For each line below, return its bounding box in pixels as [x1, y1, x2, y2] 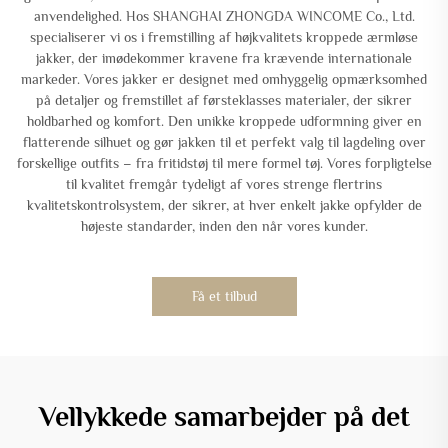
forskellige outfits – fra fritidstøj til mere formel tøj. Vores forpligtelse [16, 154, 432, 171]
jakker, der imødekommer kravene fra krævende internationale [36, 49, 412, 66]
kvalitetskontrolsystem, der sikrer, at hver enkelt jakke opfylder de [26, 196, 422, 213]
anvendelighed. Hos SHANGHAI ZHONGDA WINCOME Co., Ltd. [33, 7, 415, 24]
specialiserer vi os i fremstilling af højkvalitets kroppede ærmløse [30, 28, 418, 45]
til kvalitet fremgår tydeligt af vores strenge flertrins [66, 175, 382, 192]
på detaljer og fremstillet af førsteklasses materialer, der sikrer [36, 91, 412, 108]
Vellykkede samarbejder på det [38, 400, 410, 432]
